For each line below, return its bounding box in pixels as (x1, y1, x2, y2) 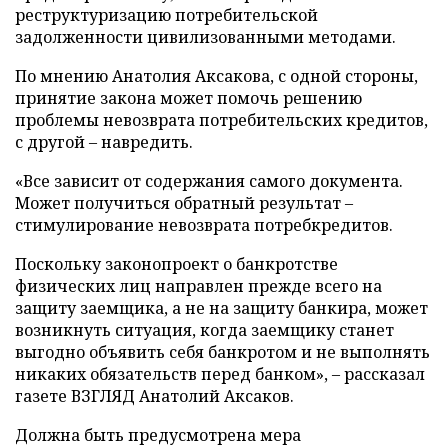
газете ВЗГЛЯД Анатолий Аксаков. (15, 385, 294, 407)
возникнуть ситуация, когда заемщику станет (15, 319, 394, 341)
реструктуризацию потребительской (15, 4, 318, 26)
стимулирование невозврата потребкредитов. (15, 214, 393, 236)
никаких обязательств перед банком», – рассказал (15, 363, 425, 385)
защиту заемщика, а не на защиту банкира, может (15, 297, 428, 319)
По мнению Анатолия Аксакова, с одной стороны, (15, 65, 418, 87)
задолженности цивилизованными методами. (15, 26, 396, 48)
